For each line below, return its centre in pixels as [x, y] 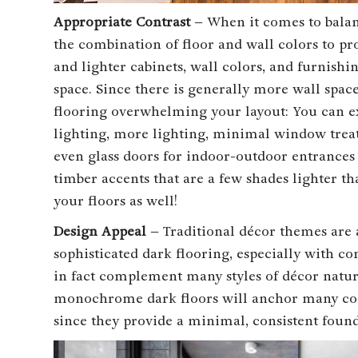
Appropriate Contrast [124, 22]
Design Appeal [102, 231]
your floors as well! [115, 201]
